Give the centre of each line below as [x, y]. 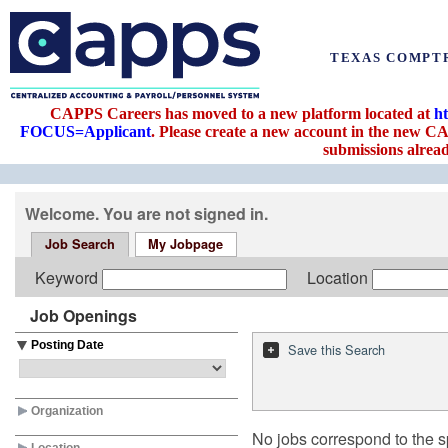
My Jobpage [186, 243]
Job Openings [83, 315]
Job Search [79, 243]
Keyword [68, 277]
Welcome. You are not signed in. [146, 213]
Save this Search [336, 349]
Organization [67, 411]
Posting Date [67, 345]
